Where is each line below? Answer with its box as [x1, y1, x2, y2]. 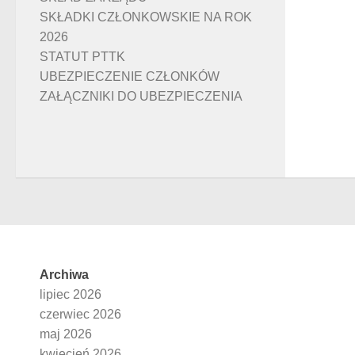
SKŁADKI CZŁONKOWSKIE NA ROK [40, 10, 252, 24]
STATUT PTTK [40, 49, 125, 63]
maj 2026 [40, 326, 92, 341]
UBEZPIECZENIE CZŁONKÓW [40, 69, 219, 83]
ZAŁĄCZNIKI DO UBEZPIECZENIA [40, 89, 242, 103]
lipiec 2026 [40, 287, 101, 301]
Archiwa [40, 267, 89, 281]
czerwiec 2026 [40, 307, 121, 321]
